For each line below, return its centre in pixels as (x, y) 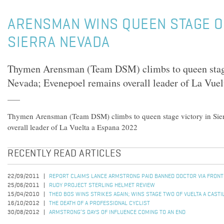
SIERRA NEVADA (59, 43)
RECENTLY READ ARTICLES (64, 154)
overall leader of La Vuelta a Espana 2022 (72, 127)
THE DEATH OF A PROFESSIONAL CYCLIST (99, 203)
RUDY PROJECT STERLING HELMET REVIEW (102, 185)
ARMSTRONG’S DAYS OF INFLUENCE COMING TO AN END (117, 212)
